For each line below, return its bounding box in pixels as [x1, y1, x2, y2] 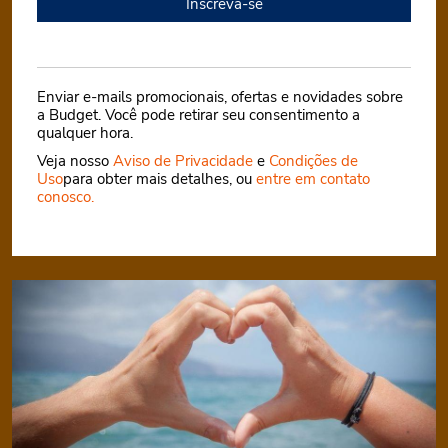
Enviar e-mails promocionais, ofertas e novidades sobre [37, 87, 403, 107]
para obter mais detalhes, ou [63, 169, 256, 189]
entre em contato [256, 169, 370, 189]
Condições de [269, 151, 358, 171]
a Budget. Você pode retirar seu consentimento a [37, 105, 360, 125]
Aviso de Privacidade [113, 151, 253, 171]
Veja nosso [37, 151, 113, 171]
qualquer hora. [37, 123, 133, 143]
